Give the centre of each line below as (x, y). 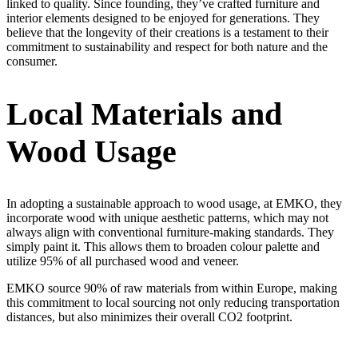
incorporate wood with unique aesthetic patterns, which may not (167, 218)
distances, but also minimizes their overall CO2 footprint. (151, 317)
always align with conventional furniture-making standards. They (170, 233)
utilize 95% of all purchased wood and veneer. (124, 261)
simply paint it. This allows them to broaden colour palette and (163, 247)
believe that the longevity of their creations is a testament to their (167, 32)
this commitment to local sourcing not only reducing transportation (173, 303)
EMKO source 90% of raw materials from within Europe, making (172, 288)
